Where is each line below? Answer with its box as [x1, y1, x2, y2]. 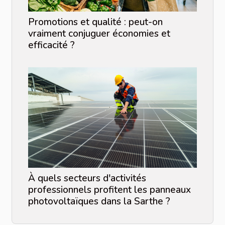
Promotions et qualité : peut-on [28, 15, 163, 29]
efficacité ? [28, 38, 75, 52]
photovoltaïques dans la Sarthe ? [28, 194, 170, 208]
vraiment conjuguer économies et [28, 27, 170, 40]
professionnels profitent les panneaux [28, 183, 191, 196]
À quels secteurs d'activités [28, 171, 146, 185]
